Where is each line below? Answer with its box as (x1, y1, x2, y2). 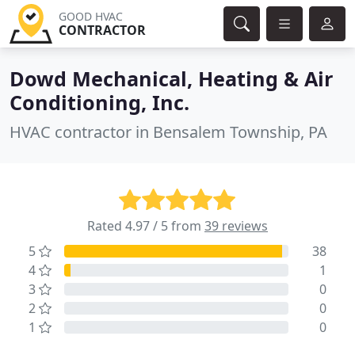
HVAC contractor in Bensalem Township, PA (10, 121, 327, 143)
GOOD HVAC (58, 9, 123, 24)
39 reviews (204, 217, 268, 235)
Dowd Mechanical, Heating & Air (10, 65, 333, 92)
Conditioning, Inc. (10, 89, 189, 116)
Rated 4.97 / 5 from (87, 217, 204, 235)
